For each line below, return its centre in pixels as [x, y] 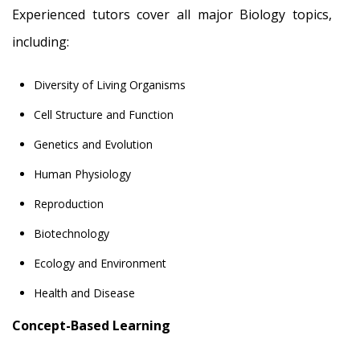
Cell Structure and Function [104, 114]
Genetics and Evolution [93, 144]
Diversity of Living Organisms [110, 84]
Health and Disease [84, 292]
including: [41, 41]
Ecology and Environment [100, 263]
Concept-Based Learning [91, 325]
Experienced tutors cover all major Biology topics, [172, 14]
